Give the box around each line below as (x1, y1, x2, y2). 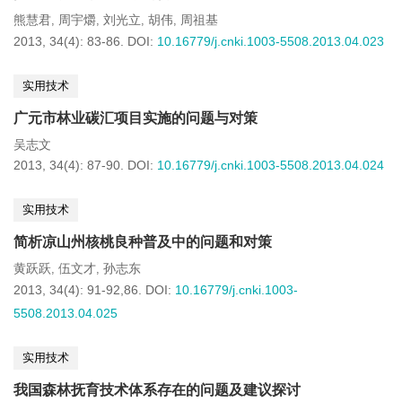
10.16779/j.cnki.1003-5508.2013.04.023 (157, 34, 384, 48)
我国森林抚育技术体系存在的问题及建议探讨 (13, 382, 301, 398)
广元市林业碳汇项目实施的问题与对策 (13, 110, 258, 126)
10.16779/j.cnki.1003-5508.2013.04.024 (157, 158, 384, 172)
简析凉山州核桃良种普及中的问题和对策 (13, 234, 272, 249)
